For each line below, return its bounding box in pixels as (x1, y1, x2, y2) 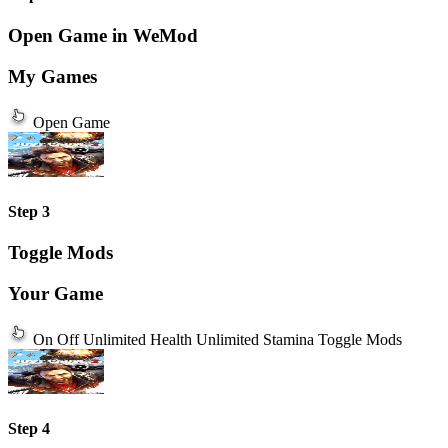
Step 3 (8, 202, 50, 220)
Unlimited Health (83, 331, 192, 349)
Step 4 (8, 419, 50, 437)
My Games (8, 65, 97, 87)
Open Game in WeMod (8, 25, 198, 47)
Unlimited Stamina (196, 331, 314, 349)
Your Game (8, 282, 103, 304)
